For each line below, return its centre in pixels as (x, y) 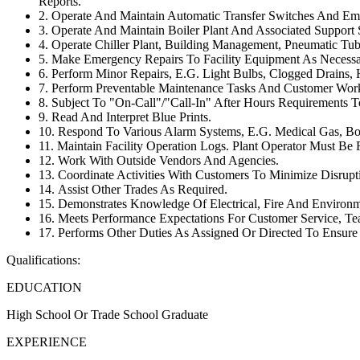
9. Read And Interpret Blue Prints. (125, 117)
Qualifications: (43, 260)
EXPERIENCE (47, 342)
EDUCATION (44, 287)
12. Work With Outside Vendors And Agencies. (159, 160)
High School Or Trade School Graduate (107, 314)
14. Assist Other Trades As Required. (133, 189)
